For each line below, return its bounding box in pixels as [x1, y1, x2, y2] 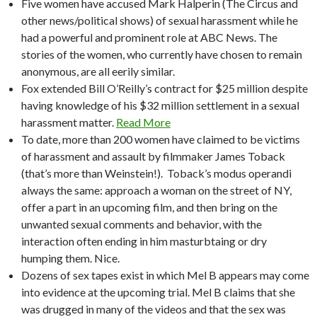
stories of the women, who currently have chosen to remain [21, 47, 302, 61]
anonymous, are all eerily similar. [21, 64, 175, 78]
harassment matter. [21, 115, 116, 129]
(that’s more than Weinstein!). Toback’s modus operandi [21, 166, 292, 180]
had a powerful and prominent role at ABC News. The [21, 30, 277, 44]
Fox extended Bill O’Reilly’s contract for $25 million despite [21, 81, 308, 95]
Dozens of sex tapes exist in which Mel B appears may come [21, 267, 309, 282]
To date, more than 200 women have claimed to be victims [21, 132, 300, 146]
